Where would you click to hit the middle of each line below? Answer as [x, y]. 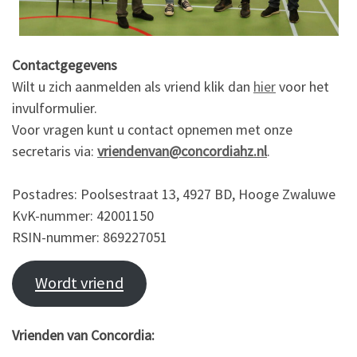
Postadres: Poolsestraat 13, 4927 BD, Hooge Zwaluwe [174, 194]
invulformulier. [55, 108]
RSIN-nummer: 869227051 [90, 237]
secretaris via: [55, 151]
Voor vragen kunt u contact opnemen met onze [152, 129]
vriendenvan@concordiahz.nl [182, 151]
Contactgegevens [65, 65]
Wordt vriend [79, 283]
